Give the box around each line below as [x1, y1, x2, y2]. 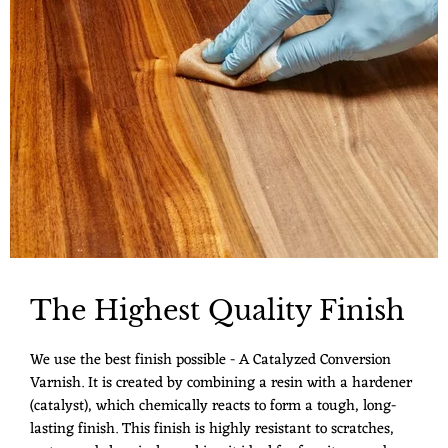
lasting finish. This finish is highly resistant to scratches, [30, 415, 394, 443]
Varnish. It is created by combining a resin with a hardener [30, 369, 412, 397]
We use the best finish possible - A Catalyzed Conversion [30, 346, 391, 374]
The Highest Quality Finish [30, 294, 405, 328]
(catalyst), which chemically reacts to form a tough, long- [30, 392, 396, 420]
